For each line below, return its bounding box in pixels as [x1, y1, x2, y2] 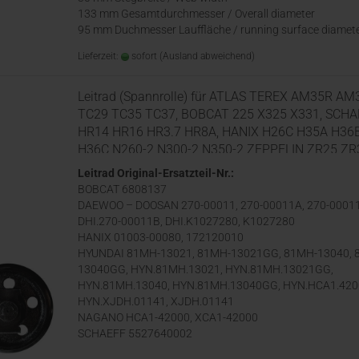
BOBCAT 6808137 [78, 183, 167, 196]
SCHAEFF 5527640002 [78, 327, 192, 340]
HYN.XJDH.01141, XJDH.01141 [78, 295, 234, 308]
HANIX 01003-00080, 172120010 [78, 231, 244, 244]
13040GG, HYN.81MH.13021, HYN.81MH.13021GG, [78, 263, 333, 276]
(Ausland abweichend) [159, 50, 255, 62]
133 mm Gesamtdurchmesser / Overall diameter [78, 7, 315, 20]
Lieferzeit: [78, 50, 121, 62]
